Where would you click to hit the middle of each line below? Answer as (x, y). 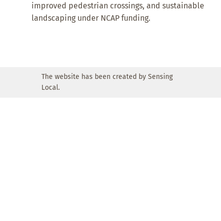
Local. (51, 88)
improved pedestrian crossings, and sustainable (118, 6)
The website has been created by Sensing (107, 77)
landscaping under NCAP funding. (91, 18)
